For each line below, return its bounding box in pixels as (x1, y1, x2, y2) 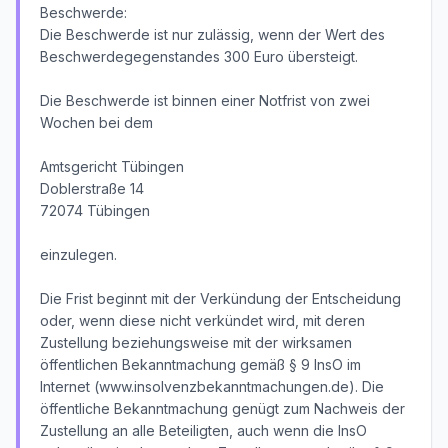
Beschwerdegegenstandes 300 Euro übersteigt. (40, 48, 358, 65)
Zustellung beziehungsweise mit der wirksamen (40, 334, 352, 351)
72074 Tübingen (40, 202, 150, 219)
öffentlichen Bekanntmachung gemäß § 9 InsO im (40, 356, 361, 373)
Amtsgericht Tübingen (40, 158, 184, 175)
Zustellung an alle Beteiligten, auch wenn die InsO (40, 422, 367, 439)
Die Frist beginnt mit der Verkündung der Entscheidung (40, 290, 401, 307)
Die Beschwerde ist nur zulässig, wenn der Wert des (40, 26, 385, 43)
